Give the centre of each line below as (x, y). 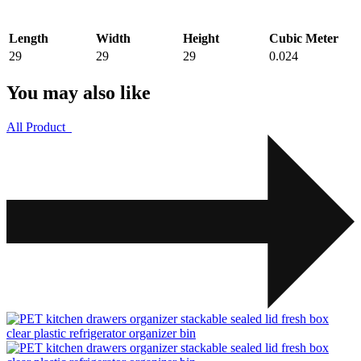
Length (29, 39)
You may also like (79, 93)
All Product (36, 127)
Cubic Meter (304, 39)
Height (201, 39)
